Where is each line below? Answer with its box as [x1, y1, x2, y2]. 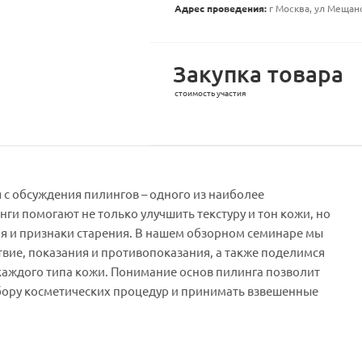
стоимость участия [174, 89, 246, 98]
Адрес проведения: [174, 3, 267, 14]
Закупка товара [172, 61, 343, 86]
